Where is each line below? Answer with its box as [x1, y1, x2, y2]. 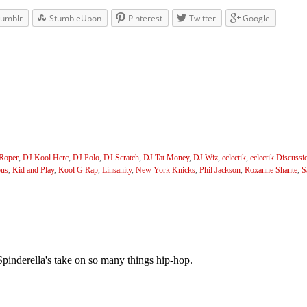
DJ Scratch [103, 153, 139, 163]
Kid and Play [12, 166, 54, 175]
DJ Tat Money [143, 153, 189, 163]
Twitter [189, 12, 216, 25]
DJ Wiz [193, 153, 218, 163]
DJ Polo [73, 153, 99, 163]
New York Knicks [136, 166, 195, 175]
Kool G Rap [58, 166, 98, 175]
